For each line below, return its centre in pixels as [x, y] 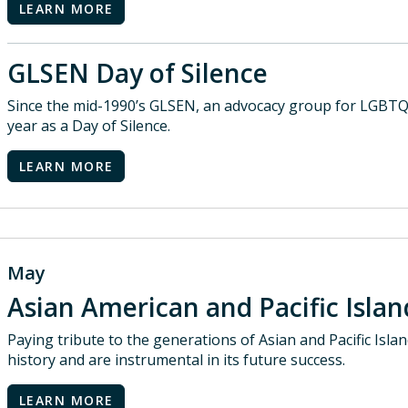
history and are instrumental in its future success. [176, 360]
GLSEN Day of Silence [138, 73]
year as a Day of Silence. [89, 126]
